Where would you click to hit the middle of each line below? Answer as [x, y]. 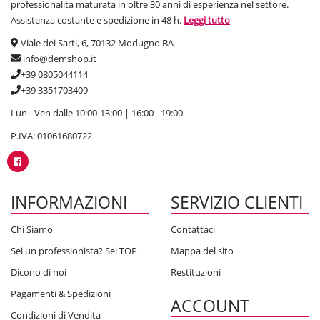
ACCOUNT [210, 306]
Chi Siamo [32, 230]
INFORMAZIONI [69, 202]
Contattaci [193, 230]
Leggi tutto [207, 20]
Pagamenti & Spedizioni [61, 294]
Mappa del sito [202, 251]
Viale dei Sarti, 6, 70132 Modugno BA [96, 43]
